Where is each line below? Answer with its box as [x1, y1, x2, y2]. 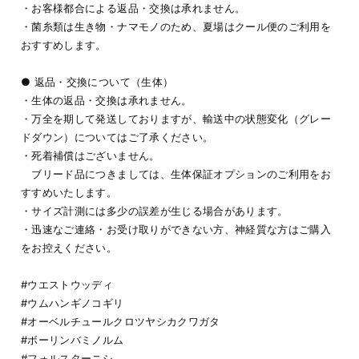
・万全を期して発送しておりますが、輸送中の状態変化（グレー [21, 111, 332, 125]
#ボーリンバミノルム [21, 333, 124, 346]
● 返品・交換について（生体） [21, 75, 174, 88]
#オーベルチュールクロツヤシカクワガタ [21, 314, 220, 328]
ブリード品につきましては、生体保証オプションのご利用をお [21, 167, 332, 180]
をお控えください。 [21, 240, 118, 254]
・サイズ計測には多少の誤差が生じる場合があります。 [21, 204, 288, 217]
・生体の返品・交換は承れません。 [21, 93, 192, 107]
